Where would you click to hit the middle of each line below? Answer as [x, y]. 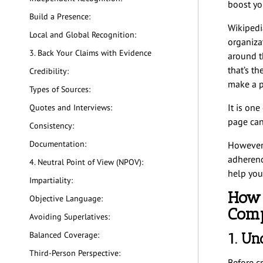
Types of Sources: [60, 90]
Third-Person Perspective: [76, 253]
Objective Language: [67, 199]
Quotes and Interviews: [71, 108]
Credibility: [50, 71]
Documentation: [59, 144]
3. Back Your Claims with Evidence [90, 53]
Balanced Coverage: [64, 235]
